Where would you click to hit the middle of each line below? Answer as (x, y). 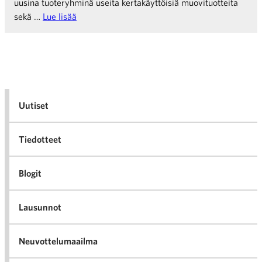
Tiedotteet (40, 139)
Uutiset (34, 105)
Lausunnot (40, 207)
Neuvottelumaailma (58, 241)
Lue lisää (60, 16)
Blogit (30, 173)
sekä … (28, 16)
